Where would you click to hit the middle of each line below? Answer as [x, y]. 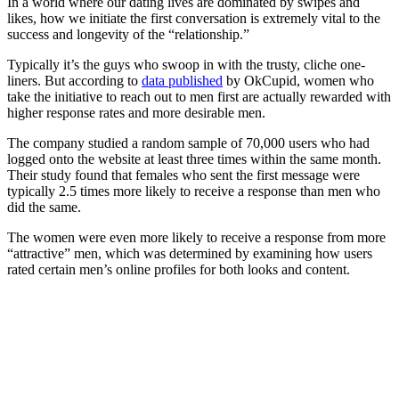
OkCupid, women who [307, 81]
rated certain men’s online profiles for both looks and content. [179, 270]
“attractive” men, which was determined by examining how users [190, 254]
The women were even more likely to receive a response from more [196, 238]
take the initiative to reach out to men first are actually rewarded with [199, 97]
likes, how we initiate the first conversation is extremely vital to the [194, 19]
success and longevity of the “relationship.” [128, 35]
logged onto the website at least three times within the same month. [194, 159]
